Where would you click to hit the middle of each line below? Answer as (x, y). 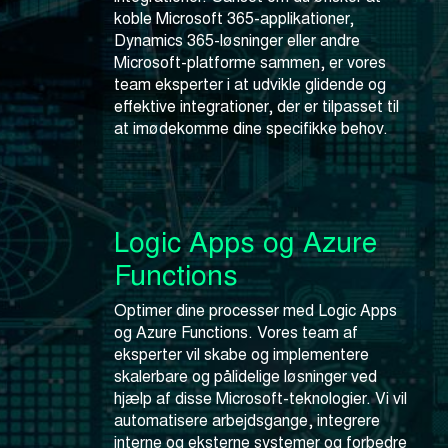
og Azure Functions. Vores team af (236, 332)
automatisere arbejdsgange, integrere (247, 420)
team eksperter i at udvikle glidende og (250, 84)
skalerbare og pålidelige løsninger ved (245, 376)
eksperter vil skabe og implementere (241, 354)
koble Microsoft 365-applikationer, (234, 18)
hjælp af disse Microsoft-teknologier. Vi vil (260, 398)
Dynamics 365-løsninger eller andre (237, 40)
